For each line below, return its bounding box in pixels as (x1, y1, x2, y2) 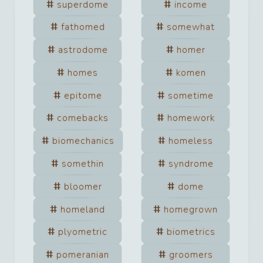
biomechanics (52, 134, 114, 148)
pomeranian (56, 248, 109, 262)
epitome (63, 89, 102, 102)
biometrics (166, 225, 215, 239)
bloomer (63, 180, 102, 193)
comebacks (57, 112, 109, 125)
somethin (62, 157, 104, 171)
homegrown (164, 203, 218, 216)
